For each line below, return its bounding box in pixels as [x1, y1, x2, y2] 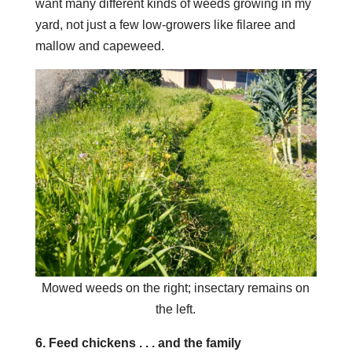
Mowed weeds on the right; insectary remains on [42, 280, 310, 295]
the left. [156, 302, 196, 316]
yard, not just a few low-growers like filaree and [35, 17, 295, 31]
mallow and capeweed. [35, 38, 164, 53]
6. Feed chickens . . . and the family [35, 335, 241, 350]
